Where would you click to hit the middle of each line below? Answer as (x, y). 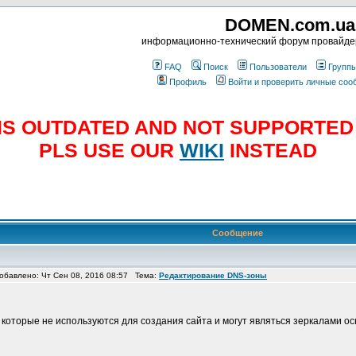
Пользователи (278, 67)
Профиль (188, 82)
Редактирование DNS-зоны (213, 275)
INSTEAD (271, 150)
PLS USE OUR (109, 150)
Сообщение (238, 233)
